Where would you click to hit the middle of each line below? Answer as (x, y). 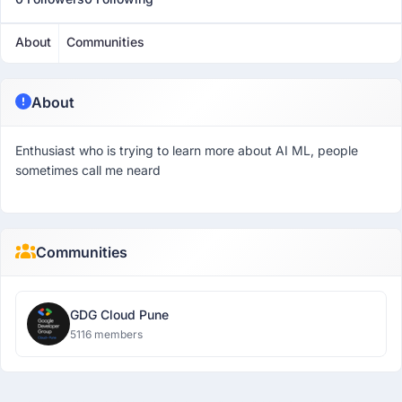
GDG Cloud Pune (119, 315)
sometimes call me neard (88, 170)
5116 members (106, 334)
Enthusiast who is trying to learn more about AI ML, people (187, 150)
